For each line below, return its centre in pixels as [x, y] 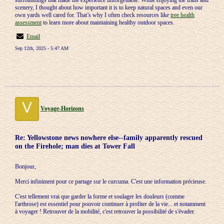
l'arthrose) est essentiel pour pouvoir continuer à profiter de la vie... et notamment [110, 204]
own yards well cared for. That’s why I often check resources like [93, 15]
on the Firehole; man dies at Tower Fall [75, 146]
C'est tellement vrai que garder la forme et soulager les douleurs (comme [100, 196]
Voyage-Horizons [62, 108]
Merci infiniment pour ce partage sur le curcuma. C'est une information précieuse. [111, 181]
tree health [182, 15]
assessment [28, 22]
